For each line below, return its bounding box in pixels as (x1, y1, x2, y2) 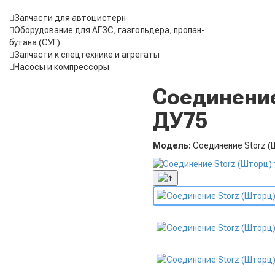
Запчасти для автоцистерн (14, 13, 126, 23)
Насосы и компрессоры (14, 62, 109, 72)
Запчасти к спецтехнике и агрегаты (14, 50, 160, 60)
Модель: (153, 141, 191, 151)
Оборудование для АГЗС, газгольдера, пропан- (14, 25, 205, 36)
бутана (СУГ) (9, 37, 60, 48)
